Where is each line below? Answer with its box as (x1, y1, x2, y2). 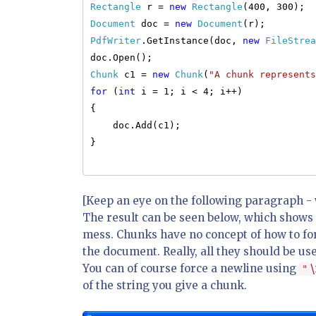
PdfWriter (90, 35, 141, 46)
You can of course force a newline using (83, 262, 299, 275)
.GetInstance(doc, (141, 35, 243, 46)
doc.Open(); (90, 52, 152, 63)
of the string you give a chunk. (83, 279, 247, 292)
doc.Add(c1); (90, 120, 181, 130)
